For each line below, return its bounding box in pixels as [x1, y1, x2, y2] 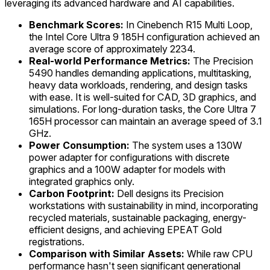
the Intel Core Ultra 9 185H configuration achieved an [29, 31, 260, 43]
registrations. [29, 236, 84, 248]
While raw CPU [184, 248, 253, 260]
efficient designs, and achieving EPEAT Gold [29, 224, 222, 236]
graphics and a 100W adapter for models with [29, 163, 225, 176]
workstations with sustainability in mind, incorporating [29, 199, 258, 212]
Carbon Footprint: [29, 187, 115, 200]
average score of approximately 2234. [29, 43, 195, 55]
